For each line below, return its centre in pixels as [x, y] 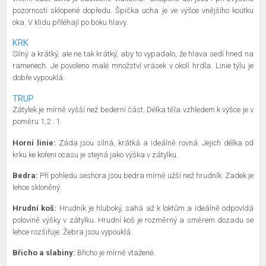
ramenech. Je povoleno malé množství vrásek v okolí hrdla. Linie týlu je [133, 66]
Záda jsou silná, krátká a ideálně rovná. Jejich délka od [156, 143]
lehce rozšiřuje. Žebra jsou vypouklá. [73, 232]
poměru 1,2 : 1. [37, 121]
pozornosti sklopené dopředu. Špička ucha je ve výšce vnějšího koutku [133, 10]
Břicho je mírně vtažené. [117, 253]
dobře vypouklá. [39, 77]
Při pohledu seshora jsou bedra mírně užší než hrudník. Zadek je [147, 175]
